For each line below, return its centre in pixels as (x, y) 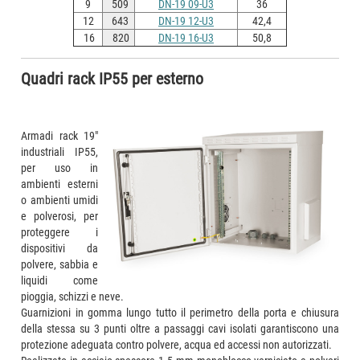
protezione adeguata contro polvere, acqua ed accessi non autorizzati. (177, 344)
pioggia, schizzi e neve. (73, 296)
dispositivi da (59, 248)
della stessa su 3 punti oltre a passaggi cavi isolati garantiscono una (180, 328)
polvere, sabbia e (59, 264)
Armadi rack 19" (59, 135)
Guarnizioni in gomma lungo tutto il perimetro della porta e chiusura (180, 312)
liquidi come (59, 280)
